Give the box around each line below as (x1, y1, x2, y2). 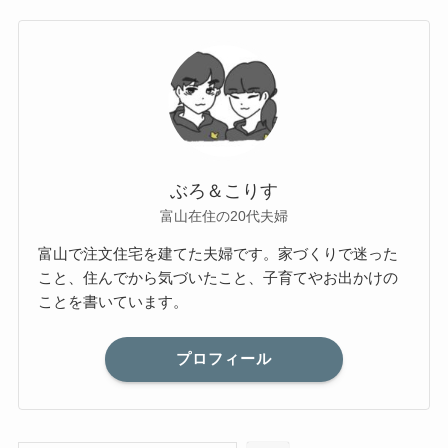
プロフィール (176, 350, 272, 368)
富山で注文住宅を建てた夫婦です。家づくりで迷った (38, 245, 399, 263)
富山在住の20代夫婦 (160, 207, 288, 224)
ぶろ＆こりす (170, 180, 278, 201)
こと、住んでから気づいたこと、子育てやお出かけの (38, 269, 399, 287)
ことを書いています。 (38, 293, 189, 311)
